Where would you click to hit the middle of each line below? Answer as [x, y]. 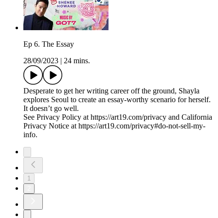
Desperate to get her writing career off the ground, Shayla [111, 91]
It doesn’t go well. [51, 109]
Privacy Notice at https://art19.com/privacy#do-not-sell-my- [114, 126]
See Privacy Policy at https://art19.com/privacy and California [118, 117]
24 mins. [77, 61]
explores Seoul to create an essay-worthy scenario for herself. [117, 100]
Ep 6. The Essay [49, 44]
